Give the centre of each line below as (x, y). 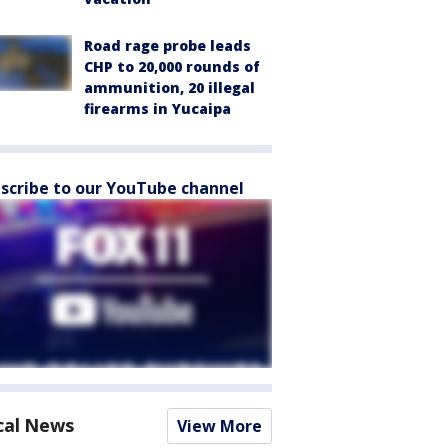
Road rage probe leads (167, 45)
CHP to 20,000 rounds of (172, 66)
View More (219, 426)
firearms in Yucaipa (157, 108)
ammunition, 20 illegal (169, 87)
